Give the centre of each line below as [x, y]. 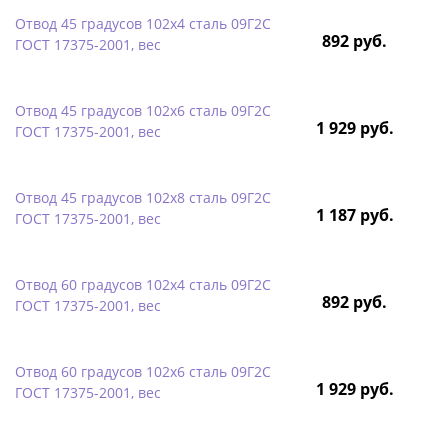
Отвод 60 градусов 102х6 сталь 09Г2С [143, 371]
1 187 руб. [354, 214]
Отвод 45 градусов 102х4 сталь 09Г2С [143, 23]
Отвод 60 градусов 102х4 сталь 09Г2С [143, 284]
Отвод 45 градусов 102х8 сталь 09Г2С [143, 197]
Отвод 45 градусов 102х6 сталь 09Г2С [143, 110]
